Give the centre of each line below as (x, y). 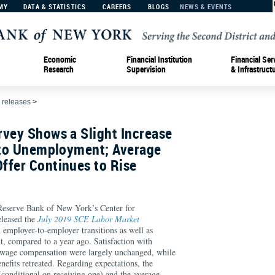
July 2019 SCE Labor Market (88, 219)
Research (59, 69)
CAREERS (117, 6)
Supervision (146, 69)
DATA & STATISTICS (55, 6)
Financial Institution (159, 59)
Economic (60, 59)
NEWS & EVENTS (206, 6)
